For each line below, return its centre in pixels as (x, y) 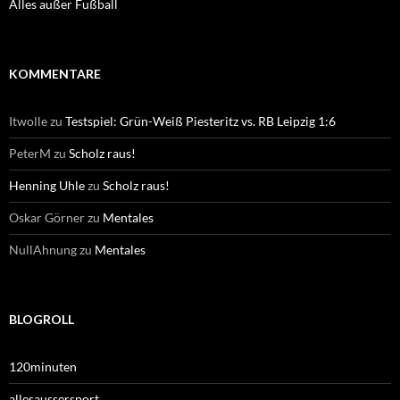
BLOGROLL (42, 319)
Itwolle (28, 121)
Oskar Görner (47, 217)
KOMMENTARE (55, 73)
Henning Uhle (47, 185)
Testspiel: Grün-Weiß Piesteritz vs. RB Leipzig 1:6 (200, 121)
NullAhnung (43, 249)
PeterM (30, 153)
